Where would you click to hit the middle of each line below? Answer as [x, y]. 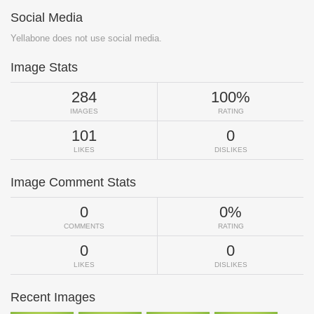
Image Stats [44, 68]
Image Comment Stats [73, 183]
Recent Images [53, 298]
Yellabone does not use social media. [86, 39]
